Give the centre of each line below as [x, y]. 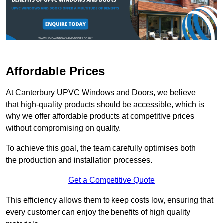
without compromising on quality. [63, 128]
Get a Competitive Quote [111, 180]
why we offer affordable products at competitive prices [100, 116]
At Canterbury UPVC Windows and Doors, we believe [101, 93]
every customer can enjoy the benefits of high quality [98, 212]
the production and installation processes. [79, 160]
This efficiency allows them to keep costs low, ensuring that [110, 200]
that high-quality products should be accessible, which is [105, 105]
